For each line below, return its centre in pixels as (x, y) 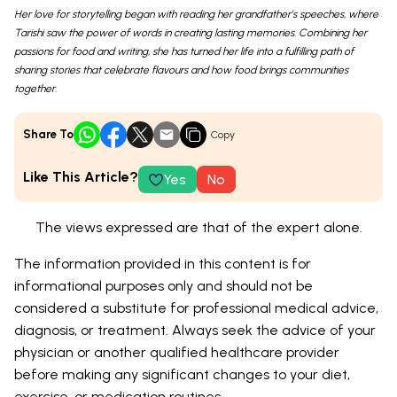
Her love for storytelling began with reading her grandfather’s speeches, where (196, 15)
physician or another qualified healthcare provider (177, 353)
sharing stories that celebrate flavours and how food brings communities (181, 70)
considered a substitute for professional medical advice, (196, 308)
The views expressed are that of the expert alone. (198, 228)
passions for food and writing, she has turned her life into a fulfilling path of (184, 52)
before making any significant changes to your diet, (182, 375)
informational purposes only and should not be (163, 286)
